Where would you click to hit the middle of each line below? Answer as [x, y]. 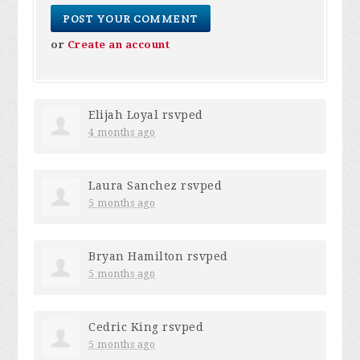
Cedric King [124, 327]
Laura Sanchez [133, 186]
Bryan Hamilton [136, 256]
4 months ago [122, 133]
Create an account [119, 45]
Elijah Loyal [124, 115]
